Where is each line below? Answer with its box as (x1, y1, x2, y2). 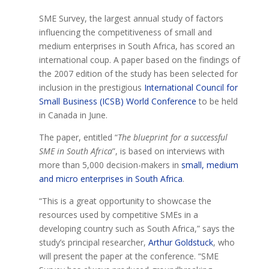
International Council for (144, 82, 238, 94)
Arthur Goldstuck (148, 237, 213, 249)
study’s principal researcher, (38, 237, 148, 249)
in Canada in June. (38, 109, 107, 121)
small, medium (181, 159, 238, 171)
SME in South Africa (38, 145, 112, 157)
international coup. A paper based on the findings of (38, 54, 240, 66)
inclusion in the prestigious (38, 82, 144, 94)
